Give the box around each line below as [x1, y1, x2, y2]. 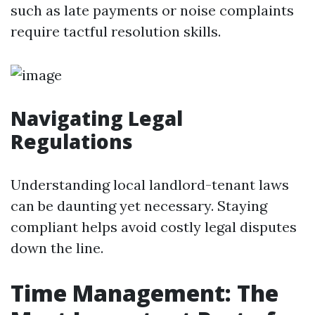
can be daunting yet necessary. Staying [11, 197, 267, 214]
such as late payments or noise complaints [11, 1, 294, 19]
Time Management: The [11, 278, 278, 308]
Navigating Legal [11, 105, 183, 131]
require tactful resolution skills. [11, 22, 221, 40]
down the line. [11, 239, 103, 257]
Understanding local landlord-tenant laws [11, 176, 289, 193]
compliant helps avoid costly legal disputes [11, 218, 297, 236]
